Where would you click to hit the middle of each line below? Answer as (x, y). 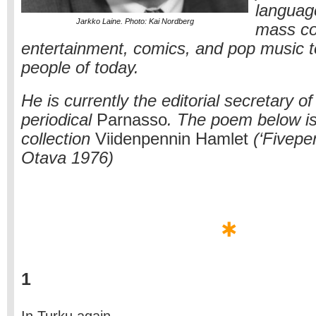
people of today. (80, 68)
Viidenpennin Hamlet (172, 139)
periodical (59, 120)
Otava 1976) (67, 158)
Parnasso (132, 120)
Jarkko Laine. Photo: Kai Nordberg (135, 21)
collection (58, 139)
